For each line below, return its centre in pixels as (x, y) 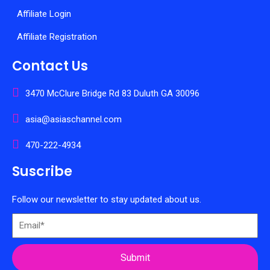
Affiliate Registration (57, 37)
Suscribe (42, 172)
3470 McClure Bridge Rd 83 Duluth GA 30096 (112, 93)
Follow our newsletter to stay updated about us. (107, 200)
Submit (135, 258)
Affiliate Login (44, 14)
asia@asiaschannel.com (74, 119)
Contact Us (50, 66)
